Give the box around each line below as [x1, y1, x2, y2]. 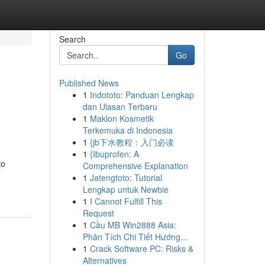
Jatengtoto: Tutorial [89, 172, 162, 183]
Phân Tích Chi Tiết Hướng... [82, 231, 188, 243]
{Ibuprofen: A [89, 148, 139, 160]
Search [59, 33, 86, 45]
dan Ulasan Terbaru [82, 101, 157, 112]
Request [82, 207, 114, 219]
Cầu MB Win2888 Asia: [89, 219, 176, 231]
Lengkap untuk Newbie [82, 183, 169, 195]
